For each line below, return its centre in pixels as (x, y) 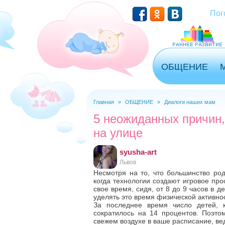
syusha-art (138, 152)
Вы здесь (117, 111)
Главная (104, 102)
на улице (118, 133)
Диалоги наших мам (190, 102)
